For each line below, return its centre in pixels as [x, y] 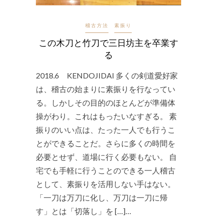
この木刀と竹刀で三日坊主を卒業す [108, 42]
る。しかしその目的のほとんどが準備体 [106, 102]
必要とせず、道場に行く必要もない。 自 [106, 156]
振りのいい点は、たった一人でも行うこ [106, 129]
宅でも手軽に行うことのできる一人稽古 [106, 170]
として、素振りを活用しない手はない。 [106, 184]
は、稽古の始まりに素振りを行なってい [106, 89]
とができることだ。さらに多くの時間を [106, 143]
